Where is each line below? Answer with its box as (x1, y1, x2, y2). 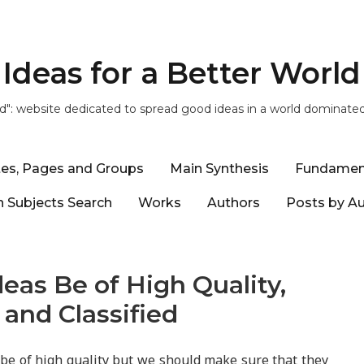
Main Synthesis (170, 160, 269, 176)
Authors (206, 194, 260, 210)
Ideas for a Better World (3, 55, 361, 91)
